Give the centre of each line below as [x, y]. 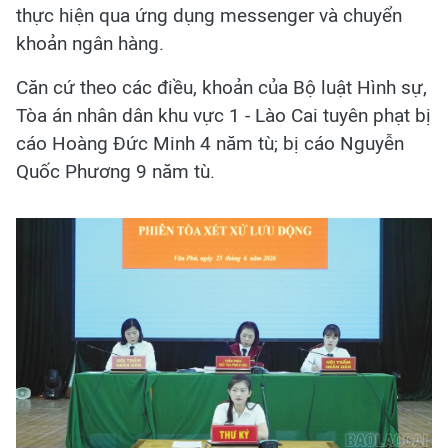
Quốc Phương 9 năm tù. [115, 172]
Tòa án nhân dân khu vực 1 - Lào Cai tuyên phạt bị [223, 116]
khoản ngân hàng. [90, 44]
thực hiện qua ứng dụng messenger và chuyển [209, 16]
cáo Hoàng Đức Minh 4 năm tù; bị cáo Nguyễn [210, 144]
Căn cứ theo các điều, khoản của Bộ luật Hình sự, [221, 88]
